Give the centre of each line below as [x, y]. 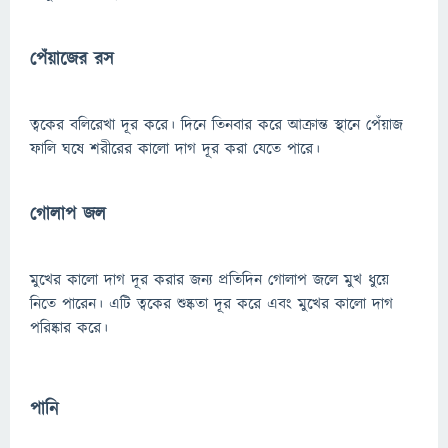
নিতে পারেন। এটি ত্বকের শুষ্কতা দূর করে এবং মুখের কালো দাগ [211, 304]
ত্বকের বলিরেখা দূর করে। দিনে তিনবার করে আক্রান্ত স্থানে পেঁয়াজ [216, 125]
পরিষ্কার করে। [69, 328]
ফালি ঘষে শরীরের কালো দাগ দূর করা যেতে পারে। [175, 149]
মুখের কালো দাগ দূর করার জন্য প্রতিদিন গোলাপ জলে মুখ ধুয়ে [209, 280]
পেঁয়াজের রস [72, 59]
